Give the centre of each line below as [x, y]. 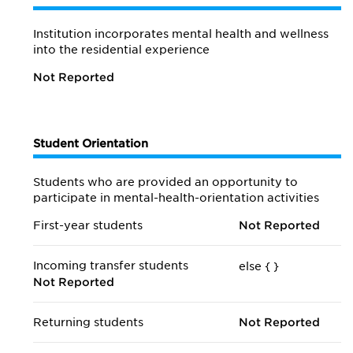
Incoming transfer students [111, 266]
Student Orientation [91, 143]
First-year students [88, 225]
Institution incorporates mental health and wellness [181, 34]
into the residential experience [121, 50]
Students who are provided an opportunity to [165, 182]
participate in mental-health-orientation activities [176, 198]
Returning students [88, 322]
